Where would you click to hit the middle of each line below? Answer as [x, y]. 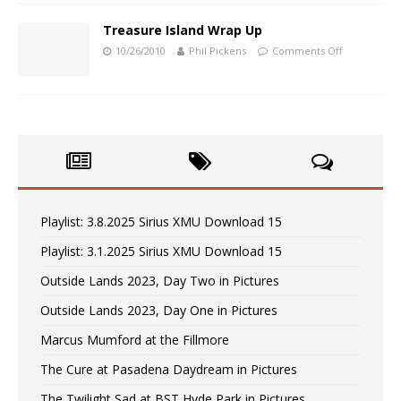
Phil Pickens [218, 51]
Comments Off [307, 51]
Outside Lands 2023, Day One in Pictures [159, 311]
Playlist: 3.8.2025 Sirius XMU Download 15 [161, 222]
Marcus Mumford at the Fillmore [135, 340]
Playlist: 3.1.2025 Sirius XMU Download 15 [161, 252]
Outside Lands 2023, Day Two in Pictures [160, 281]
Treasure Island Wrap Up [183, 30]
